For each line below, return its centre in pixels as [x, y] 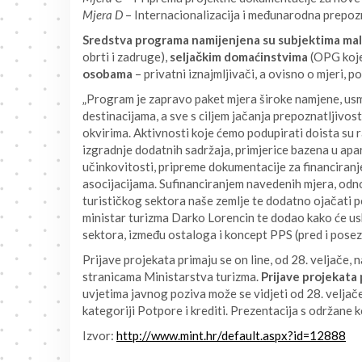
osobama [107, 74]
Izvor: [99, 335]
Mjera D [103, 15]
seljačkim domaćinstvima [239, 57]
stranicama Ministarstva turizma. [172, 276]
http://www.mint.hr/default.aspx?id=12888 [231, 335]
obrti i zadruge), [126, 57]
